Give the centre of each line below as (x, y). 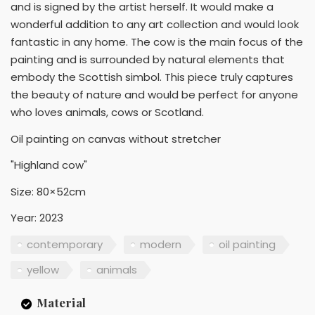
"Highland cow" (49, 165)
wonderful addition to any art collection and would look (155, 25)
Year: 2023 (37, 218)
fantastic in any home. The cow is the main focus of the (157, 42)
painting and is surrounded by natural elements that (148, 60)
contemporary (65, 244)
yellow (43, 269)
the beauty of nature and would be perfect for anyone (154, 95)
